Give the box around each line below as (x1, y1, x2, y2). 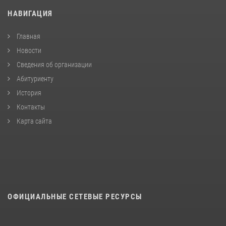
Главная (15, 32, 40, 40)
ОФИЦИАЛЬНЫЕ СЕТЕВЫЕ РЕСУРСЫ (8, 192, 142, 201)
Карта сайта (15, 117, 52, 125)
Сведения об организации (15, 60, 92, 69)
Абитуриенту (15, 74, 53, 83)
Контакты (15, 102, 45, 111)
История (15, 88, 41, 97)
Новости (15, 46, 41, 54)
